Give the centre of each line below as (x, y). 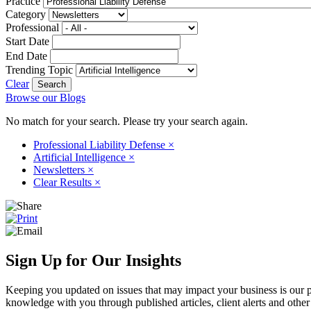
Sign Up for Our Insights (93, 260)
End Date (26, 56)
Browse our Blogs (45, 97)
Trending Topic (39, 69)
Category (26, 14)
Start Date (27, 41)
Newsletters (60, 169)
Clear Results (64, 182)
